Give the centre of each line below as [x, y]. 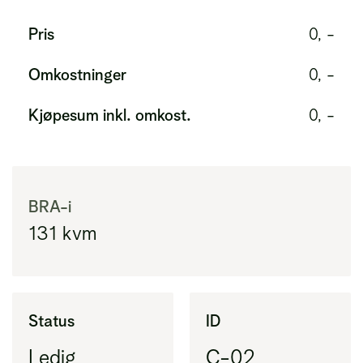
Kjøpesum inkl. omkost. [110, 115]
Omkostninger [77, 75]
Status [51, 321]
